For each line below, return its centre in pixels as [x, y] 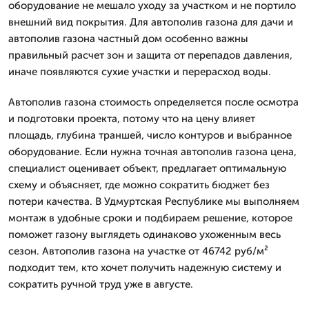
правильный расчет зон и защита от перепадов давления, [150, 55]
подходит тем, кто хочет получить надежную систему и [145, 267]
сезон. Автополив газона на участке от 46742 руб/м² [138, 251]
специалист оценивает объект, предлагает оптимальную [147, 168]
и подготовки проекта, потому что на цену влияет [132, 118]
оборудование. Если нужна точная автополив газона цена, [152, 151]
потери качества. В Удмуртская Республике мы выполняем [154, 201]
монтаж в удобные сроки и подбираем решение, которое [150, 218]
